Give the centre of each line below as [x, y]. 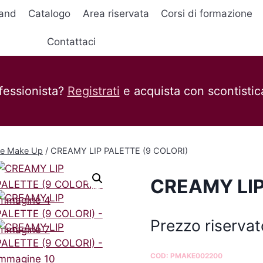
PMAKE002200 [196, 256]
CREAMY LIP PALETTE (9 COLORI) [119, 150]
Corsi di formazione [207, 14]
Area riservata [116, 14]
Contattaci [71, 41]
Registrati [93, 91]
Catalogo [50, 14]
